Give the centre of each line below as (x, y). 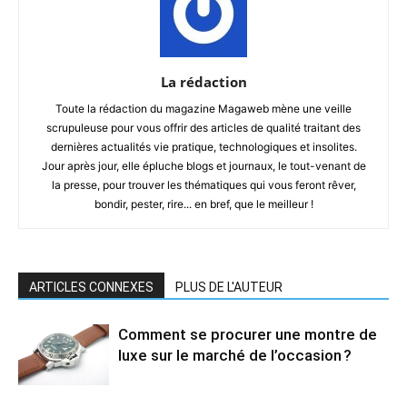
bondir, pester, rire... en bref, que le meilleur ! (203, 203)
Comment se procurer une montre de (248, 334)
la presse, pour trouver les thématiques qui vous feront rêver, (203, 184)
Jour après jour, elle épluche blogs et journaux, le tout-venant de (203, 165)
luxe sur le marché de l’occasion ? (235, 355)
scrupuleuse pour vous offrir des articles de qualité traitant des (203, 127)
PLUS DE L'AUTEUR (229, 287)
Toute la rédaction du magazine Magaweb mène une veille (203, 108)
